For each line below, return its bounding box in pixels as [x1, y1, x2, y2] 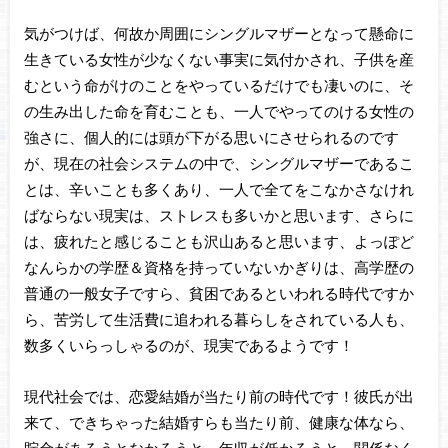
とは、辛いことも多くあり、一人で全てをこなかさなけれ [23, 180, 414, 199]
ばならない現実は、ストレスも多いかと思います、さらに [23, 206, 414, 225]
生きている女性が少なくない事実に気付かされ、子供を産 [23, 50, 414, 69]
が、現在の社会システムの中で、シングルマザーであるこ [23, 154, 414, 173]
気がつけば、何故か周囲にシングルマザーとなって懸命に [23, 24, 414, 43]
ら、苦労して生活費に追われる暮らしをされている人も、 [23, 310, 414, 329]
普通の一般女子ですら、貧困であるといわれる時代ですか [23, 284, 414, 303]
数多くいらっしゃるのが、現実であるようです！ [23, 336, 354, 355]
